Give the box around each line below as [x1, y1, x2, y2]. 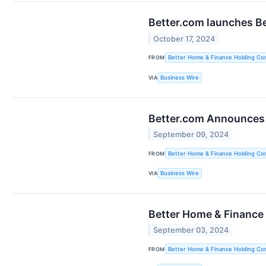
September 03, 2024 [153, 226, 229, 235]
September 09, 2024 [153, 129, 229, 139]
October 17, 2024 [153, 34, 216, 43]
